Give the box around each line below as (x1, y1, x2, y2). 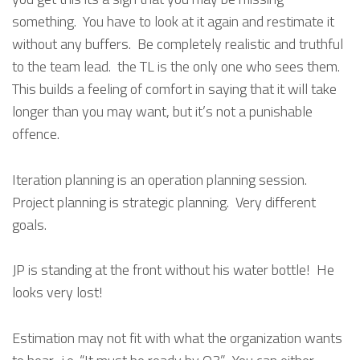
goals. (12, 213, 47, 235)
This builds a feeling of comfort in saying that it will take (12, 77, 337, 100)
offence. (12, 122, 59, 145)
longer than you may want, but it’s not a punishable (12, 100, 313, 122)
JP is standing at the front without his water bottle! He (12, 259, 334, 281)
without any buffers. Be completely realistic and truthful (12, 32, 343, 55)
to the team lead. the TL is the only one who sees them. (12, 55, 343, 77)
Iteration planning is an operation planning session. (12, 168, 310, 190)
